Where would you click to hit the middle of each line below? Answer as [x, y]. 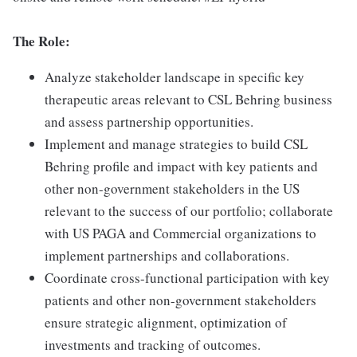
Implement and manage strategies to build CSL [176, 144]
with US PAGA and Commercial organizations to [180, 233]
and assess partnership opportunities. [149, 122]
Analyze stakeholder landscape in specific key [175, 77]
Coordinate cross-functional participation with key [187, 278]
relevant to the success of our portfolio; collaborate [189, 211]
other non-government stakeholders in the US [172, 188]
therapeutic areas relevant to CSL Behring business [188, 99]
